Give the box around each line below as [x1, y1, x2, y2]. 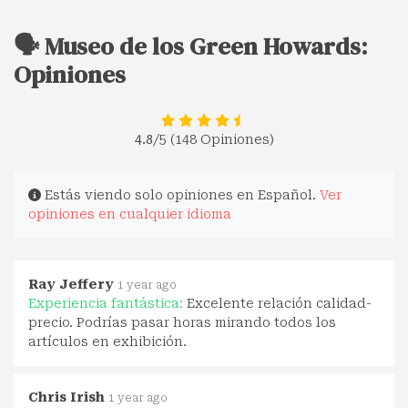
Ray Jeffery [28, 277, 114, 292]
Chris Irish [28, 390, 105, 405]
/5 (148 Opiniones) [152, 132, 274, 148]
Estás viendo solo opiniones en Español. [41, 188, 320, 203]
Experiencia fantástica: [28, 296, 187, 311]
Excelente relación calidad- [187, 296, 372, 311]
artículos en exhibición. [28, 334, 187, 350]
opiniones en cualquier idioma [28, 207, 231, 222]
